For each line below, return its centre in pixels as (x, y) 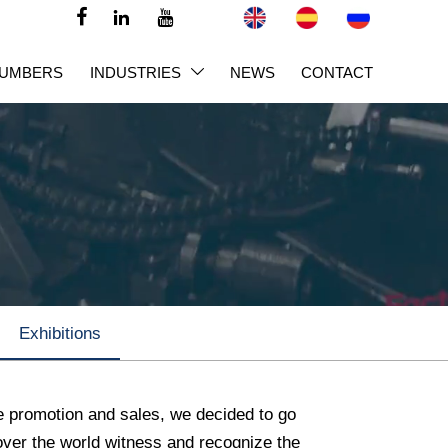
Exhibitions (59, 333)
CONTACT (337, 72)
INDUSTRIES (135, 72)
